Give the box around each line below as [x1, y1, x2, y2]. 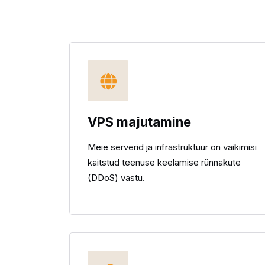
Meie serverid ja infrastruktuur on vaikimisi [88, 141, 257, 153]
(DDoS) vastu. [88, 172, 145, 183]
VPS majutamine [88, 114, 191, 130]
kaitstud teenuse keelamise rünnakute [88, 157, 241, 168]
